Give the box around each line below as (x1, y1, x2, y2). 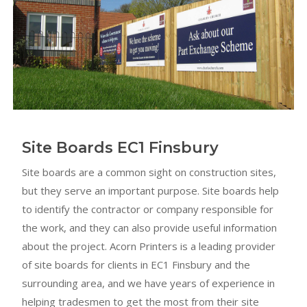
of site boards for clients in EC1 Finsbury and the (22, 258, 251, 272)
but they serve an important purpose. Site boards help (22, 184, 280, 198)
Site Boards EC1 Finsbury (22, 138, 219, 158)
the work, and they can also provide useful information (22, 221, 278, 235)
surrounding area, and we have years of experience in (22, 276, 275, 291)
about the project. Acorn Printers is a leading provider (22, 239, 276, 254)
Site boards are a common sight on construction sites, (22, 165, 277, 180)
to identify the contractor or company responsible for (22, 202, 274, 217)
